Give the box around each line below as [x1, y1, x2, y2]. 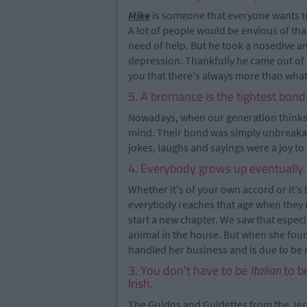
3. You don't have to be [128, 261, 250, 280]
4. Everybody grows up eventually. [128, 159, 306, 177]
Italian [250, 261, 281, 280]
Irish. [128, 274, 153, 293]
